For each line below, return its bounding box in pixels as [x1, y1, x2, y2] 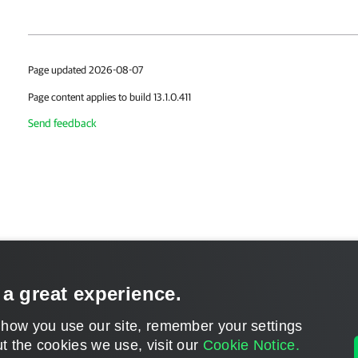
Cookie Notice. [202, 337, 300, 353]
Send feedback [28, 117, 97, 129]
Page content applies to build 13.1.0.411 [28, 91, 191, 103]
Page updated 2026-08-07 [28, 64, 143, 76]
